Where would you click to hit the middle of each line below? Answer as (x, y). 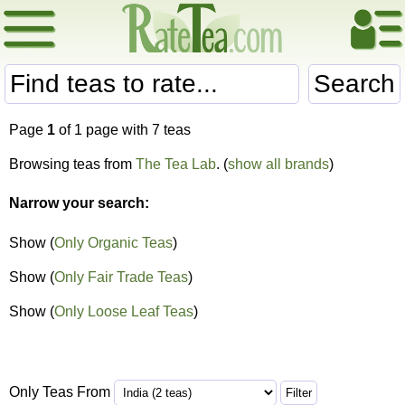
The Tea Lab (176, 164)
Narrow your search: (79, 203)
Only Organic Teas (113, 242)
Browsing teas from (72, 164)
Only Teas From (61, 392)
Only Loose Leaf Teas (124, 311)
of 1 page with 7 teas (123, 130)
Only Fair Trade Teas (121, 277)
